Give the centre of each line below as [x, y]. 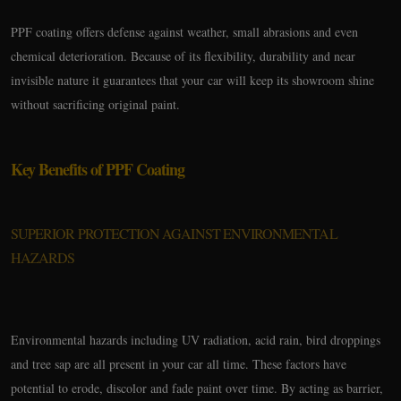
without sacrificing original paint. [95, 104]
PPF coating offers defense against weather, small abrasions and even [184, 32]
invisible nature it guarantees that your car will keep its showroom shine [192, 80]
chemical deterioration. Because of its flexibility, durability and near [183, 56]
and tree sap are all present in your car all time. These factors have [179, 364]
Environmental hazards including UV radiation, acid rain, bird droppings [196, 340]
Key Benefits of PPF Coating [98, 169]
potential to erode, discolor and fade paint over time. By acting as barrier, [197, 388]
